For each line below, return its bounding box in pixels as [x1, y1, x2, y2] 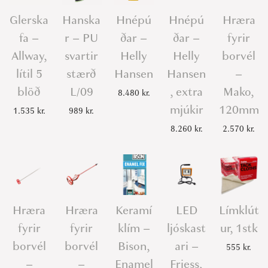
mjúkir [169, 102, 203, 118]
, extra [170, 84, 203, 100]
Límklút [218, 202, 259, 218]
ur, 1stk [220, 220, 258, 236]
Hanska [62, 12, 101, 29]
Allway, [11, 48, 47, 65]
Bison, [117, 237, 150, 254]
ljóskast [167, 220, 206, 236]
